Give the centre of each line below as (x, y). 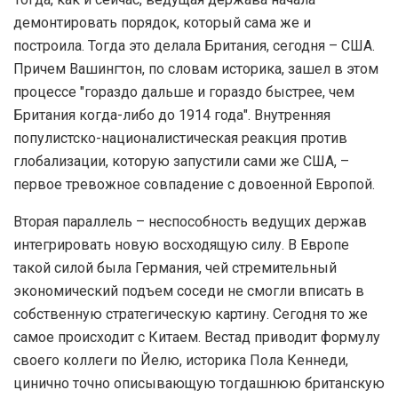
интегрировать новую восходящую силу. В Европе (181, 245)
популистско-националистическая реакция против (180, 139)
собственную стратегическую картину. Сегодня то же (191, 314)
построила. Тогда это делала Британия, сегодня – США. (194, 46)
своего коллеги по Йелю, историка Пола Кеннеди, (181, 361)
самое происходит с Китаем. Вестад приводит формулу (197, 338)
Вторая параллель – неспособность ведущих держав (190, 222)
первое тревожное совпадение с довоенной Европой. (194, 185)
